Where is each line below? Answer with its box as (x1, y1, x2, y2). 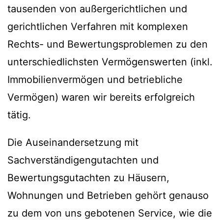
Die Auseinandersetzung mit (7, 137, 138, 149)
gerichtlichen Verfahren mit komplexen (7, 21, 188, 33)
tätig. (7, 109, 31, 121)
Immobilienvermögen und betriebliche (7, 74, 183, 86)
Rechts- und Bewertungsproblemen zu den (7, 38, 208, 51)
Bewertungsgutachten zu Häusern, (7, 172, 169, 184)
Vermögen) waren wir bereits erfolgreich (7, 91, 195, 104)
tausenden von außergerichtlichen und (7, 3, 187, 15)
